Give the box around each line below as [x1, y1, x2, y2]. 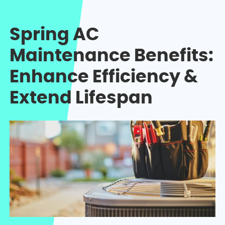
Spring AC [10, 26, 100, 44]
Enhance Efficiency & [10, 68, 198, 86]
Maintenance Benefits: [10, 47, 214, 65]
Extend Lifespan [10, 89, 153, 107]
